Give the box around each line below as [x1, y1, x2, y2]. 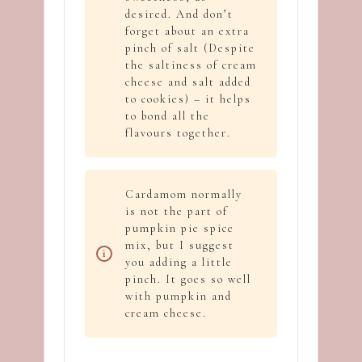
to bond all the [125, 109, 210, 124]
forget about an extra [125, 24, 250, 39]
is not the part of [125, 204, 228, 219]
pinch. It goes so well [125, 272, 251, 287]
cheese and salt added [125, 75, 251, 90]
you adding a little [125, 255, 233, 270]
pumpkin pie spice [125, 221, 234, 236]
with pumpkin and [125, 289, 232, 304]
